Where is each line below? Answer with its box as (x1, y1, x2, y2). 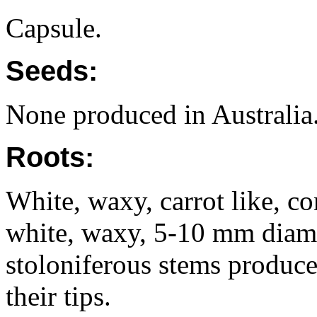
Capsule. (6, 13, 102, 43)
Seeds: (6, 55, 98, 86)
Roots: (6, 142, 94, 173)
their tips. (6, 281, 111, 311)
